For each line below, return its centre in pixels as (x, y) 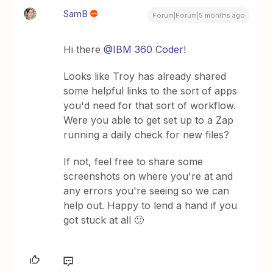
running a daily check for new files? (147, 135)
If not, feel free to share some (133, 161)
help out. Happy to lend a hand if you (151, 205)
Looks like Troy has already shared (145, 76)
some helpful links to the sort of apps (151, 91)
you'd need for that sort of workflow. (150, 105)
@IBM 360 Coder (144, 49)
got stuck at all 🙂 (104, 220)
